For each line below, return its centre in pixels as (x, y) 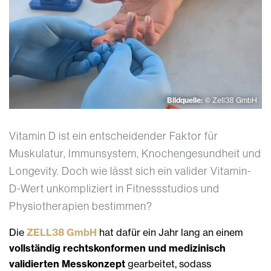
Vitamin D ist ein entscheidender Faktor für (114, 136)
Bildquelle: (186, 100)
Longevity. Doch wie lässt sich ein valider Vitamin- (130, 171)
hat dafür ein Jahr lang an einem (171, 233)
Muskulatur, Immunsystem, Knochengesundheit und (135, 154)
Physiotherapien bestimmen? (81, 206)
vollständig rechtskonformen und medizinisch (117, 248)
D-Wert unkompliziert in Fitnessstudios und (114, 189)
